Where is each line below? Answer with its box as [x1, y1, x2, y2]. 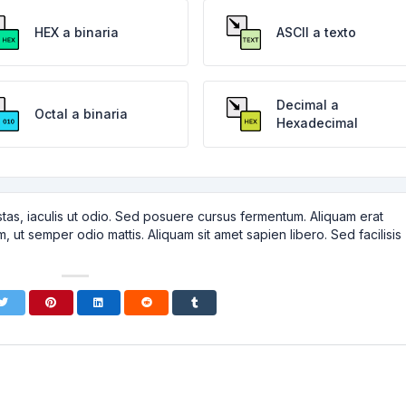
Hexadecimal [275, 115, 358, 130]
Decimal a [275, 97, 339, 112]
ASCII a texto [275, 24, 356, 40]
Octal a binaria [34, 106, 129, 121]
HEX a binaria [34, 24, 120, 40]
